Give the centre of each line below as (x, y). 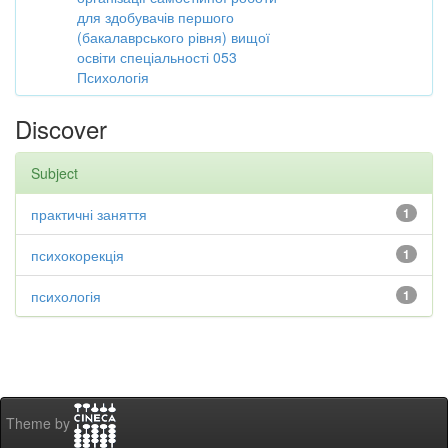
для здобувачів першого (155, 17)
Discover (61, 128)
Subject (54, 173)
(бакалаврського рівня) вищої (173, 37)
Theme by (40, 423)
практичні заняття (89, 214)
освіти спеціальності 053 (157, 57)
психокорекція (77, 255)
